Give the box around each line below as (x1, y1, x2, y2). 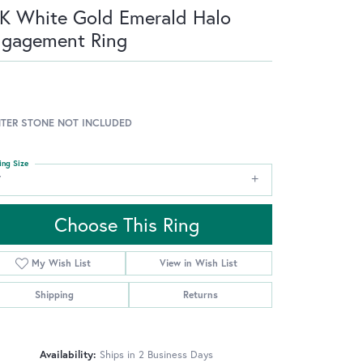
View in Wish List (160, 257, 238, 270)
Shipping (35, 288, 75, 301)
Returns (182, 288, 218, 301)
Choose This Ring (53, 211, 199, 238)
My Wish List (32, 257, 92, 270)
